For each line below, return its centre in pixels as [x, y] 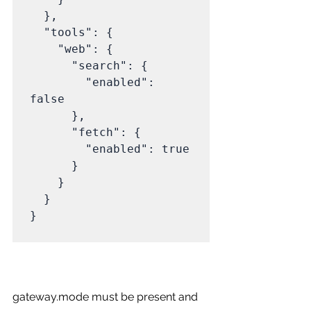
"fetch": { [51, 132]
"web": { [44, 49]
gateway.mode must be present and [107, 296]
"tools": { [37, 32]
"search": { [51, 65]
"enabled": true [58, 149]
